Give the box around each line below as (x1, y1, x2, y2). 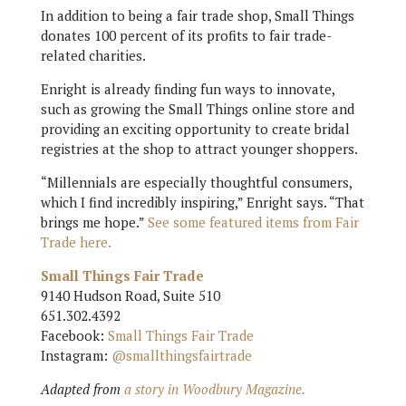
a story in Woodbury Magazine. (123, 380, 305, 398)
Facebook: (40, 326, 108, 344)
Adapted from (40, 380, 124, 398)
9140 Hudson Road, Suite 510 (40, 286, 220, 304)
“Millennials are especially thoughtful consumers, (40, 173, 352, 191)
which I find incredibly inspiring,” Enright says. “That (40, 193, 364, 211)
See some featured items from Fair (147, 213, 359, 231)
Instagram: (40, 346, 111, 364)
